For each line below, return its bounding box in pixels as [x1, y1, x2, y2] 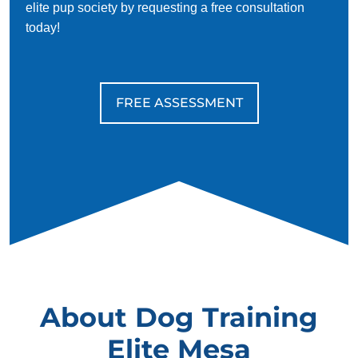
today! [26, 20, 60, 34]
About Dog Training [40, 300, 318, 333]
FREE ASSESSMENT [115, 94, 243, 110]
